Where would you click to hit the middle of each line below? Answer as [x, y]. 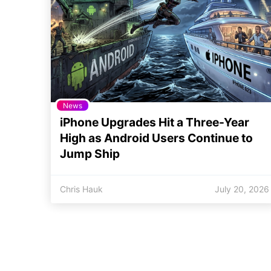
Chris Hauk [81, 189]
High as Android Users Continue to [156, 138]
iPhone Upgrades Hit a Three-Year [155, 122]
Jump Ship [90, 153]
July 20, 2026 [242, 189]
